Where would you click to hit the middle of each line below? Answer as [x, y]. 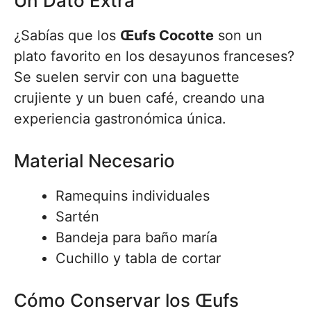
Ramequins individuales [133, 196]
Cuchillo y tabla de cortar [138, 259]
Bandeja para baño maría [136, 238]
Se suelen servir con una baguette [127, 77]
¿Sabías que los [67, 36]
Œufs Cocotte [167, 36]
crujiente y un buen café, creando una [139, 98]
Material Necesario [94, 161]
